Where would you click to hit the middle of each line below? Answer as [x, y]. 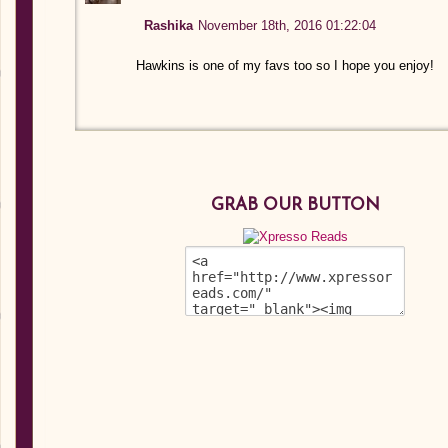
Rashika [169, 25]
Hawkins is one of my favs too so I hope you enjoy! [285, 65]
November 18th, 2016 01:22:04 [287, 25]
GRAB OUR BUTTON [295, 205]
